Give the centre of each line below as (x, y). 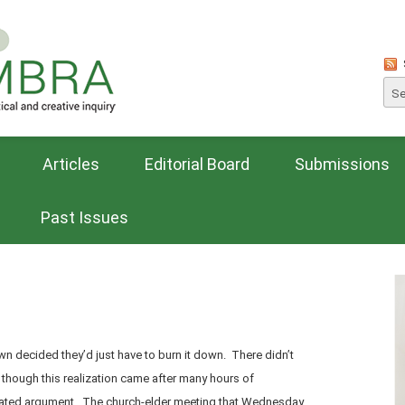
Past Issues (85, 217)
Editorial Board (197, 164)
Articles (71, 164)
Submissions (342, 164)
